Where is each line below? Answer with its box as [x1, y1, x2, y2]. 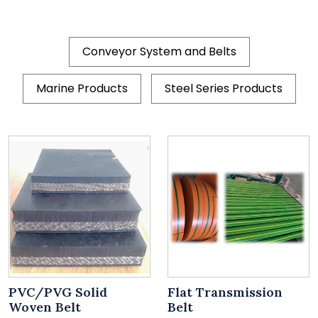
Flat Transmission [168, 284, 283, 301]
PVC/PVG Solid [9, 284, 107, 301]
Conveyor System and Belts [82, 43, 236, 60]
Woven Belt [9, 299, 81, 316]
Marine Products [35, 80, 128, 97]
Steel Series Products [164, 80, 283, 97]
